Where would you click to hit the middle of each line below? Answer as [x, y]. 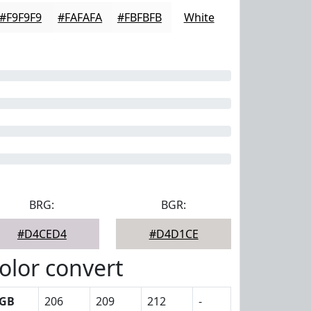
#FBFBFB [139, 17]
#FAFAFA [80, 17]
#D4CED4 [42, 234]
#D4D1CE [174, 234]
